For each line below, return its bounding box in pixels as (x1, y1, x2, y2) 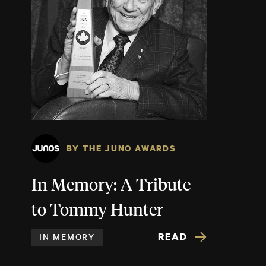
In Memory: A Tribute (31, 178, 191, 195)
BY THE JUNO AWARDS (66, 142, 179, 154)
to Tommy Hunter (31, 202, 163, 220)
